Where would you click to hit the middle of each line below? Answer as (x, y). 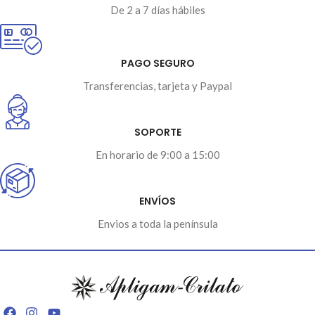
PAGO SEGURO (157, 63)
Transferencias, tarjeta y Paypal (157, 85)
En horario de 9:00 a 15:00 (157, 154)
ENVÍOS (157, 201)
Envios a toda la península (157, 223)
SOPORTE (157, 132)
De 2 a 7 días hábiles (157, 9)
